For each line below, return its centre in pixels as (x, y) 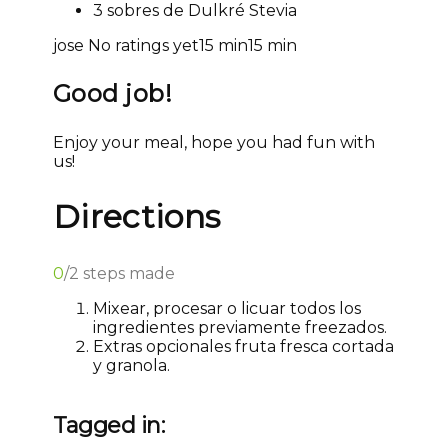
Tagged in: (109, 425)
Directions (137, 217)
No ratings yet (143, 45)
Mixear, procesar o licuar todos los (227, 308)
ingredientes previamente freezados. (240, 327)
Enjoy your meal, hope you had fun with (214, 142)
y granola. (131, 365)
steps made (127, 273)
